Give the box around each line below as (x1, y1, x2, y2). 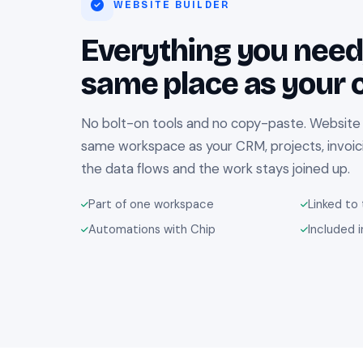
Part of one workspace (88, 196, 214, 213)
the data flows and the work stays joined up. (81, 160, 350, 178)
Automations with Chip (88, 221, 216, 238)
